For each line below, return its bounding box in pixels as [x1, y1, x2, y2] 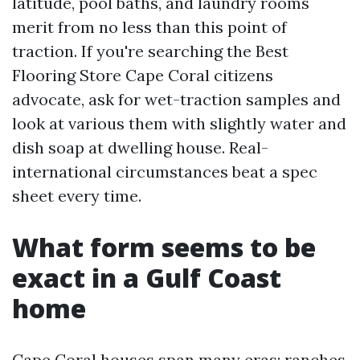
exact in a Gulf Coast [12, 260, 281, 295]
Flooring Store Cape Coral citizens [12, 65, 273, 85]
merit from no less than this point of [12, 17, 287, 37]
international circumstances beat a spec [12, 162, 317, 182]
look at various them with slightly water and [12, 113, 346, 133]
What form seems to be [12, 230, 316, 264]
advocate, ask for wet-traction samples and [12, 89, 341, 109]
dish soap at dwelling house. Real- [12, 137, 268, 157]
